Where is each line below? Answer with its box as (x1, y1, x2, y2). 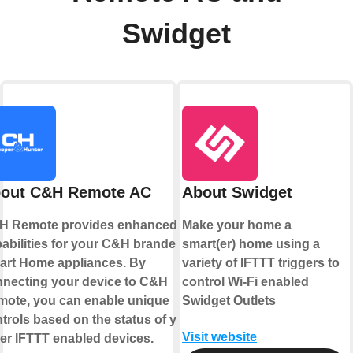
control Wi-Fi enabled (182, 275, 309, 289)
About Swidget (182, 184, 292, 202)
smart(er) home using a (182, 237, 320, 251)
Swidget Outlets (182, 294, 276, 308)
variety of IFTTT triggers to (182, 256, 340, 270)
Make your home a (182, 218, 292, 232)
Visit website (182, 330, 257, 344)
